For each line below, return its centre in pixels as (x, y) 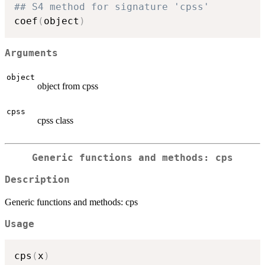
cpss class (55, 121)
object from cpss (68, 86)
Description (37, 180)
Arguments (31, 53)
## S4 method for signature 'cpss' (112, 7)
